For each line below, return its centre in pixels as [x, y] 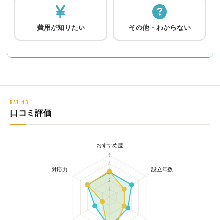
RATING [19, 102]
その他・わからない [159, 27]
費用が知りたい [61, 27]
